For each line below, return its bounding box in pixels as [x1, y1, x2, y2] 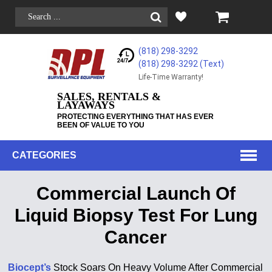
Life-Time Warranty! [138, 73, 204, 81]
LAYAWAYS [56, 99, 115, 111]
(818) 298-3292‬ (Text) [138, 59, 225, 69]
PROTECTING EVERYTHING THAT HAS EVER [56, 112, 214, 121]
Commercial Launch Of [36, 183, 236, 203]
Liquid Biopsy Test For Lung [14, 205, 257, 225]
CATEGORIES [12, 150, 76, 160]
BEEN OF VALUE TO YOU [56, 121, 144, 129]
